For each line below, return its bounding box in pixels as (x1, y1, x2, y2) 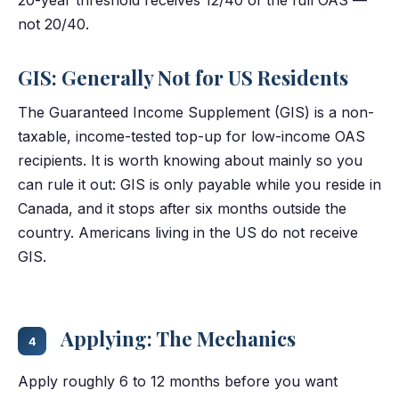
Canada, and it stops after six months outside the (18, 199, 346, 217)
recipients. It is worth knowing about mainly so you (18, 151, 362, 169)
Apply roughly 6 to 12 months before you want (18, 372, 338, 391)
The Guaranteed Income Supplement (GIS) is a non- (18, 102, 374, 121)
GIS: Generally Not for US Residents (18, 63, 348, 91)
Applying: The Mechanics (57, 324, 296, 352)
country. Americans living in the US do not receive (18, 223, 358, 241)
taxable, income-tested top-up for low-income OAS (18, 126, 365, 145)
